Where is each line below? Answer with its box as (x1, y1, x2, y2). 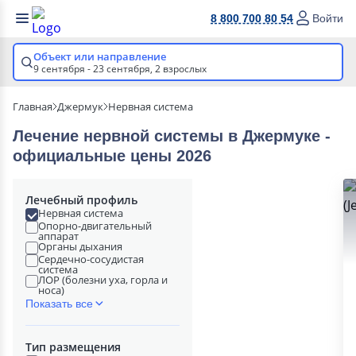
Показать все (25, 297, 93, 310)
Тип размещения (25, 339, 121, 354)
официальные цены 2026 (13, 147, 211, 164)
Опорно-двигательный (38, 219, 152, 233)
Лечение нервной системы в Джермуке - (13, 127, 331, 145)
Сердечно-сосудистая (38, 252, 144, 266)
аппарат (38, 229, 79, 243)
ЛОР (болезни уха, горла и (38, 273, 168, 287)
